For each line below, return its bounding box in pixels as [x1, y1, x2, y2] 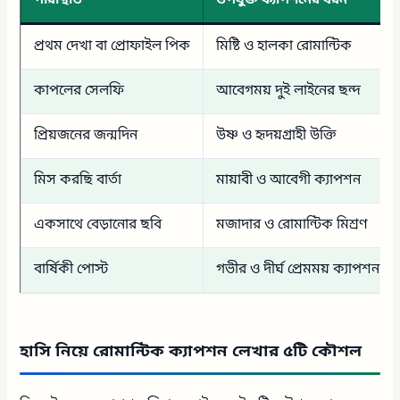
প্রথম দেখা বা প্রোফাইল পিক [34, 37, 191, 55]
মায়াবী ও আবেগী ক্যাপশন [216, 171, 362, 189]
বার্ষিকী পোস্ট [34, 260, 109, 279]
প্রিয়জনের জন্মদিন [34, 126, 138, 145]
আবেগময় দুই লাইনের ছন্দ [216, 81, 362, 100]
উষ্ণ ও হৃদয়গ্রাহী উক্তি [216, 126, 337, 145]
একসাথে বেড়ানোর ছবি [34, 215, 162, 234]
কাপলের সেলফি [34, 81, 125, 100]
